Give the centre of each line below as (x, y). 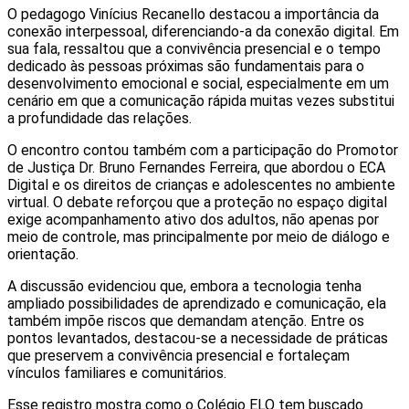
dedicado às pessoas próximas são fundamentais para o (186, 66)
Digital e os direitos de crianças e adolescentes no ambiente (201, 184)
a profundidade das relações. (100, 118)
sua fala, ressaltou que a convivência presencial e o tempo (194, 48)
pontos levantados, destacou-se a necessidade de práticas (198, 338)
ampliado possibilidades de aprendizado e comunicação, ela (197, 303)
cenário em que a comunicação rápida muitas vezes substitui (201, 100)
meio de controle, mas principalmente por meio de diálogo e (199, 236)
